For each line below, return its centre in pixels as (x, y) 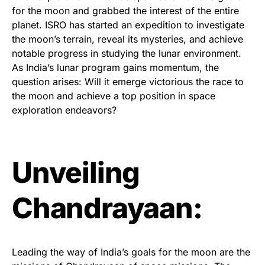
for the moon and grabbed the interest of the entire (125, 10)
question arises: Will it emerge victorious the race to (128, 81)
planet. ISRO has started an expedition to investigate (128, 25)
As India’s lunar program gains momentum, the (115, 67)
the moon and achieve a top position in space (114, 96)
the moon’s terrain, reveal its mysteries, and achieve (127, 39)
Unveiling (76, 172)
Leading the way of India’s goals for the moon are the (131, 252)
